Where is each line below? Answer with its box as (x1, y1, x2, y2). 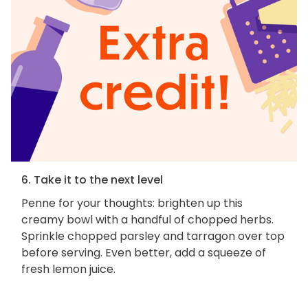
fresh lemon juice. (21, 261, 115, 277)
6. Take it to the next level (21, 171, 163, 188)
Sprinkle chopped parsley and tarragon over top (21, 228, 285, 244)
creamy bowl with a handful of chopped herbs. (21, 211, 274, 228)
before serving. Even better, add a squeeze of (21, 244, 266, 261)
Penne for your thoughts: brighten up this (21, 195, 243, 211)
